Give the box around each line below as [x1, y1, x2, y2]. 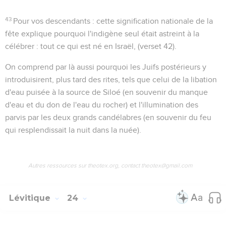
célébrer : [5, 42, 40, 50]
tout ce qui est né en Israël [40, 42, 134, 50]
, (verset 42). [134, 42, 177, 50]
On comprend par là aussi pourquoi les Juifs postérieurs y [5, 63, 206, 71]
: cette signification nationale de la [90, 17, 213, 25]
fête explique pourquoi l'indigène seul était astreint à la [5, 29, 199, 38]
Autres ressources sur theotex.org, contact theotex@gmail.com [28, 161, 192, 169]
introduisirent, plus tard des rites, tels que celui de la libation [5, 75, 217, 84]
